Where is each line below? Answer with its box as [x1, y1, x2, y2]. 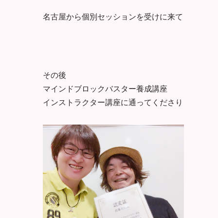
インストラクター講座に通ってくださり [43, 192, 183, 203]
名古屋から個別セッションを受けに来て [43, 10, 183, 22]
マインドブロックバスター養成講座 [43, 178, 167, 190]
